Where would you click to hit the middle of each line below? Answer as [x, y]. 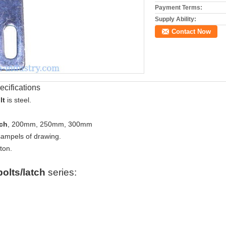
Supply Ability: [176, 19]
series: [62, 172]
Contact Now [191, 32]
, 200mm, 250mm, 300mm [50, 124]
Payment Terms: [179, 8]
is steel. [19, 100]
